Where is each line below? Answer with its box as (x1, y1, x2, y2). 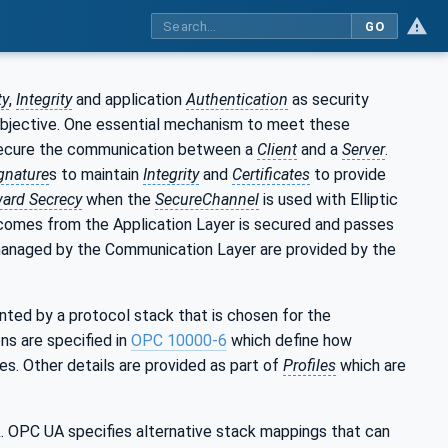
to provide (310, 164, 386, 184)
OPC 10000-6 (131, 330, 227, 350)
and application (72, 89, 186, 109)
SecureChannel (155, 189, 259, 209)
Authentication (186, 89, 288, 109)
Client (257, 139, 297, 159)
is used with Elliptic (259, 189, 398, 209)
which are (336, 355, 406, 375)
